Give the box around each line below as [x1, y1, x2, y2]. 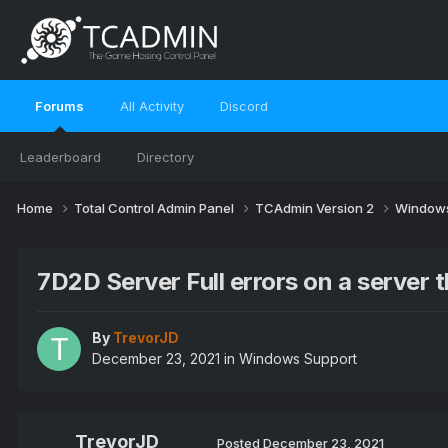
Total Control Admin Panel [74, 199, 237, 216]
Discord [220, 98, 268, 114]
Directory [137, 149, 194, 165]
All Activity [120, 98, 184, 114]
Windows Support [239, 350, 357, 368]
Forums [35, 98, 84, 114]
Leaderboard [20, 149, 101, 165]
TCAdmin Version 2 [255, 199, 377, 216]
